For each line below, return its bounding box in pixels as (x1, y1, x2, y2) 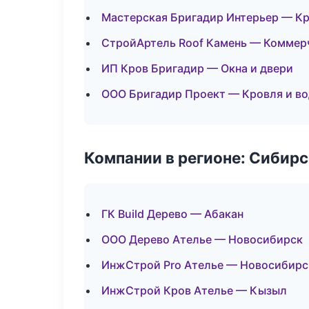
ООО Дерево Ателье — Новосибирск (101, 232, 303, 246)
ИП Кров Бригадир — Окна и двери (101, 61, 293, 75)
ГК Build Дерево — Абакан (101, 207, 243, 221)
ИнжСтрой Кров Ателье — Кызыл (101, 283, 287, 297)
